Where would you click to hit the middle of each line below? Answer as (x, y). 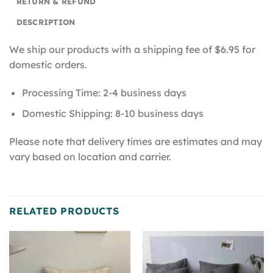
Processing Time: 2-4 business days (104, 92)
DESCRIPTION (46, 22)
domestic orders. (48, 65)
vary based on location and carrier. (90, 157)
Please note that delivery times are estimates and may (136, 142)
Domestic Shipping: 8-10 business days (112, 114)
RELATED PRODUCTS (64, 211)
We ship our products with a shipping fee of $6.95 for (132, 50)
